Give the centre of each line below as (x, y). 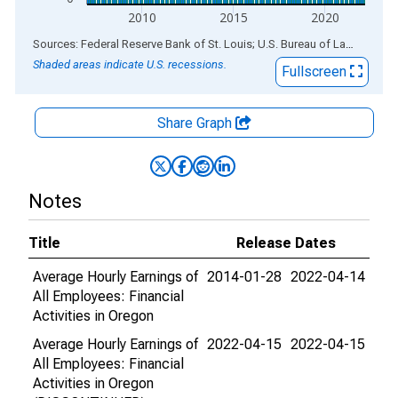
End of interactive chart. (88, 43)
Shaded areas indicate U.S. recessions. (130, 64)
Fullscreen (316, 72)
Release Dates (286, 243)
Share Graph (196, 123)
